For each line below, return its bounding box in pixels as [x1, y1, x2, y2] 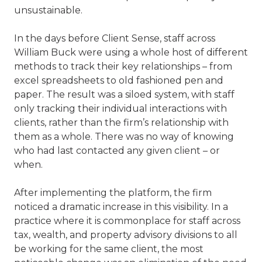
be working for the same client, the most [14, 243, 204, 254]
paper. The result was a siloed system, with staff [14, 89, 235, 100]
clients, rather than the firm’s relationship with [14, 117, 229, 128]
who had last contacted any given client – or [14, 145, 220, 156]
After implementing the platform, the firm [14, 187, 212, 198]
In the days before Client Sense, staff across [14, 33, 215, 44]
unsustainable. [14, 5, 82, 16]
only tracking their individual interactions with [14, 103, 227, 114]
